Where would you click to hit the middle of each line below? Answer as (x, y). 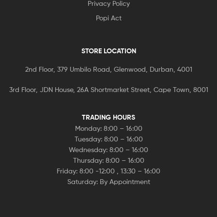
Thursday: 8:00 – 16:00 (108, 160)
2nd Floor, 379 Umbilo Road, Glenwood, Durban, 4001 (108, 69)
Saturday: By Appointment (108, 182)
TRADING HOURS (108, 117)
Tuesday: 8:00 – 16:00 (108, 139)
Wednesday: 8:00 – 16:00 (108, 150)
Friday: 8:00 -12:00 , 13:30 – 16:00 (108, 171)
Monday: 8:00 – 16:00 (108, 128)
